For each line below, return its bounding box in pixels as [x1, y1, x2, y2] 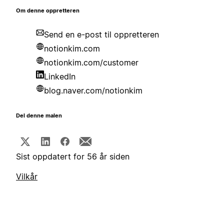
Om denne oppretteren [16, 7, 79, 14]
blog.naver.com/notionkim [44, 85, 142, 96]
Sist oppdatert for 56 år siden [16, 151, 129, 162]
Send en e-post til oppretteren [44, 29, 159, 40]
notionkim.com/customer [44, 57, 138, 68]
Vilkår [16, 171, 37, 182]
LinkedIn [44, 71, 75, 82]
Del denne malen [16, 112, 62, 119]
